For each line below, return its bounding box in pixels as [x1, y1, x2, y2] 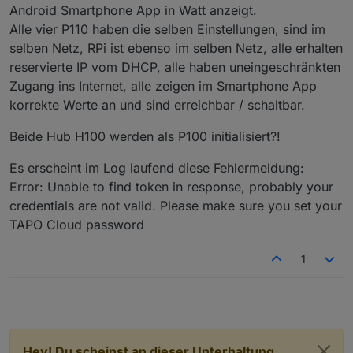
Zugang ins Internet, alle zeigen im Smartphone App [9, 78, 317, 95]
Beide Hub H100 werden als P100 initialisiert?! [9, 128, 281, 145]
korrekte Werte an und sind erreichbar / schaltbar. [9, 97, 305, 113]
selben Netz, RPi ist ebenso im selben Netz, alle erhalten [9, 40, 343, 57]
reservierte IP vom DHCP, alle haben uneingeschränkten [9, 59, 340, 76]
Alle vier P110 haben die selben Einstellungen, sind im [9, 21, 325, 38]
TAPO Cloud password [9, 217, 144, 233]
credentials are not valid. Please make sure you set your [9, 198, 342, 214]
